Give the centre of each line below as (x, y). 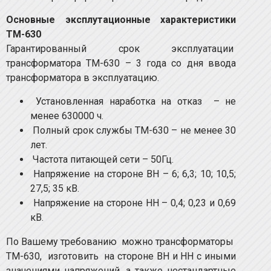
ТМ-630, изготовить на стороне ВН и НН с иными (121, 256)
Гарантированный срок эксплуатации (121, 49)
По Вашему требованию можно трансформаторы (121, 241)
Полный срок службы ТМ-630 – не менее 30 (133, 130)
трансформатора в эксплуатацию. (83, 78)
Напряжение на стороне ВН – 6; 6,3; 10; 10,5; (133, 174)
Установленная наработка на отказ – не (133, 101)
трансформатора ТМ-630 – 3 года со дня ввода (121, 64)
